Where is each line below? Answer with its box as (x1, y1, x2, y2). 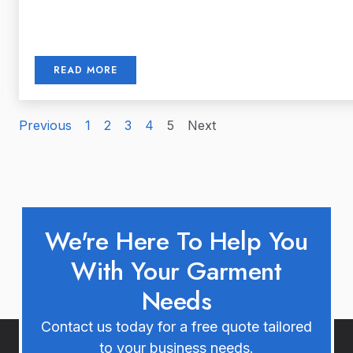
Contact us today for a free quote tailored (41, 318, 312, 336)
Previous (19, 117, 72, 134)
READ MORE (54, 63, 117, 78)
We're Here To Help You (45, 223, 308, 260)
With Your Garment (71, 253, 282, 290)
